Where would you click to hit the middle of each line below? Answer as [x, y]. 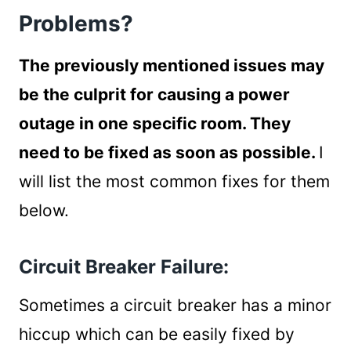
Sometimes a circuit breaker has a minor [175, 305]
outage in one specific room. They [155, 123]
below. [44, 210]
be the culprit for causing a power [154, 94]
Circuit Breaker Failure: [124, 267]
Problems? [76, 24]
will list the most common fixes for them [174, 181]
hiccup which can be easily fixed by [157, 334]
